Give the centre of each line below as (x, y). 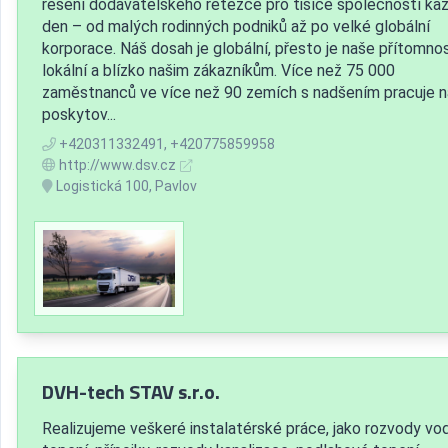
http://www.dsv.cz (117, 165)
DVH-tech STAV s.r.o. (131, 391)
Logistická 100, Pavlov (125, 186)
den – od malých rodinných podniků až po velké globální (236, 27)
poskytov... (79, 115)
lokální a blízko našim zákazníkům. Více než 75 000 (218, 71)
